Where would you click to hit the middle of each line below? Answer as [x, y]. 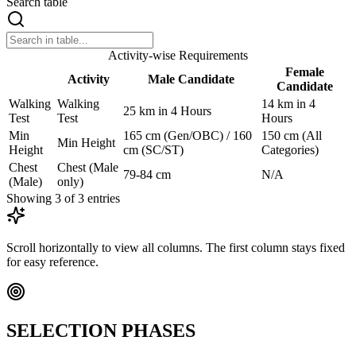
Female [304, 72]
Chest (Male [88, 167]
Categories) [290, 149]
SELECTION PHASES [101, 330]
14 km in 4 [288, 103]
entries [104, 198]
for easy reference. [52, 261]
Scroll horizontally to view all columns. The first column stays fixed [176, 247]
